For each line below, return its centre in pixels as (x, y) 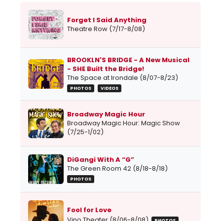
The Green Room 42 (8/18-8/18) (117, 169)
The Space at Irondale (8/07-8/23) (123, 78)
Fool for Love (89, 210)
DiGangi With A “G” (101, 160)
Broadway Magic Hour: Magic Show (124, 123)
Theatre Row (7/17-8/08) (106, 29)
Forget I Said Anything (107, 20)
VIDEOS (110, 89)
